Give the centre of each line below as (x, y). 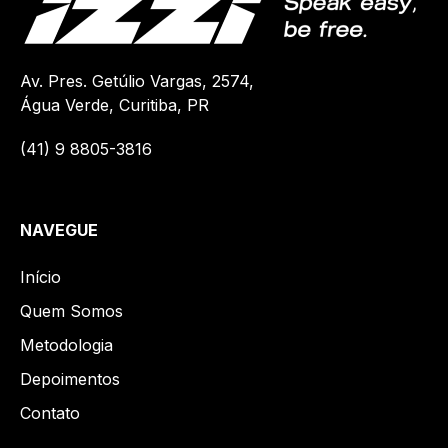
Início (40, 276)
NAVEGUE (59, 229)
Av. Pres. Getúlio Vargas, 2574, (137, 80)
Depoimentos (70, 378)
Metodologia (66, 344)
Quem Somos (71, 310)
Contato (50, 412)
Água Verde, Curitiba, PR (114, 104)
